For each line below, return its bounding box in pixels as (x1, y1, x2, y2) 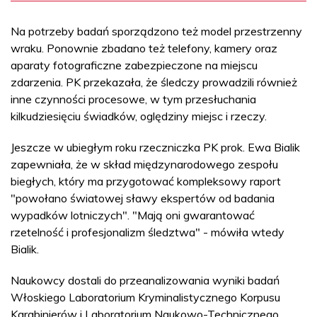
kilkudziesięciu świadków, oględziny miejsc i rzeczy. (11, 108, 267, 123)
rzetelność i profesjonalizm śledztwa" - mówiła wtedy (11, 224, 284, 239)
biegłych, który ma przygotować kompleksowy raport (11, 173, 281, 188)
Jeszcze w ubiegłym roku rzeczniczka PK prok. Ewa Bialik (11, 139, 300, 154)
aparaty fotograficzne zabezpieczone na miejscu (11, 57, 258, 72)
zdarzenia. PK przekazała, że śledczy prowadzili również (11, 74, 297, 89)
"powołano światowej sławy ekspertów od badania (11, 190, 275, 205)
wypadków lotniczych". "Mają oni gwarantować (11, 207, 255, 222)
